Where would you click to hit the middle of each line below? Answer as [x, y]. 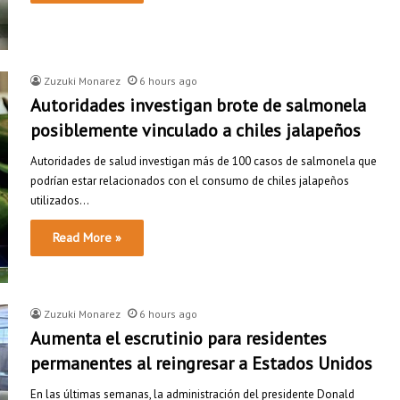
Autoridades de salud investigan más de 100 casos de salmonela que [204, 162]
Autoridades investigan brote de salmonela [198, 106]
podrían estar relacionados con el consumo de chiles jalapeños [190, 181]
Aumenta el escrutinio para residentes [179, 338]
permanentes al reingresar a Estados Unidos [201, 363]
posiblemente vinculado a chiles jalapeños [196, 131]
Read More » [87, 238]
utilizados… [60, 201]
